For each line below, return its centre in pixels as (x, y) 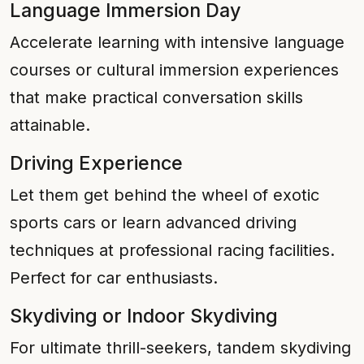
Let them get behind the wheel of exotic (165, 195)
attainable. (50, 125)
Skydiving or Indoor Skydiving (144, 316)
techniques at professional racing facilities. (172, 250)
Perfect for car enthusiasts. (114, 278)
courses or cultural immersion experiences (174, 70)
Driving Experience (96, 163)
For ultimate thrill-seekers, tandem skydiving (180, 348)
